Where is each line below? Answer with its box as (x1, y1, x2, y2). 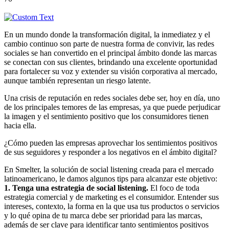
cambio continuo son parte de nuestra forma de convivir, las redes (4, 39, 214, 48)
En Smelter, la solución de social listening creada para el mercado (4, 165, 214, 174)
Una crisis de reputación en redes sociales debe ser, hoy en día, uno (4, 93, 220, 102)
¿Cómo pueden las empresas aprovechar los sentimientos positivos (4, 138, 217, 147)
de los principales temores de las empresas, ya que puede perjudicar (4, 102, 220, 111)
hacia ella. (4, 121, 36, 130)
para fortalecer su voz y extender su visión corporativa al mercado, (4, 66, 217, 76)
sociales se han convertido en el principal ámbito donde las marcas (4, 48, 217, 57)
